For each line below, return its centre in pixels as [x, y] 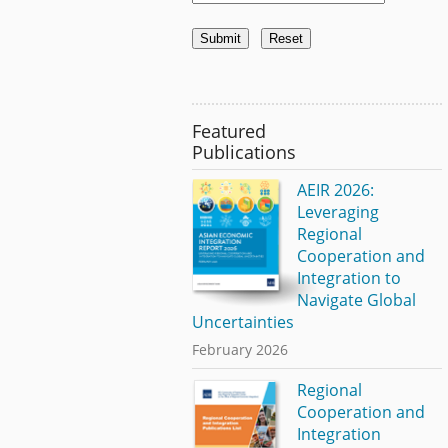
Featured [229, 130]
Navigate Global [356, 300]
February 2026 [240, 350]
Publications [244, 151]
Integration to [348, 278]
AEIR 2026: [335, 190]
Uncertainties [243, 322]
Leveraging [337, 212]
